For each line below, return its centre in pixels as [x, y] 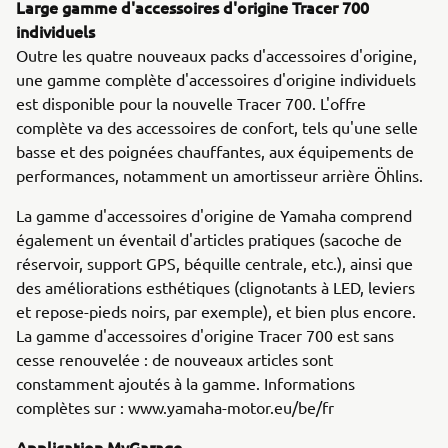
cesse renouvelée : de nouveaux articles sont [174, 359]
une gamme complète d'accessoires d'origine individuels [216, 79]
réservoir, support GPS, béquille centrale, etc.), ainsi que [214, 263]
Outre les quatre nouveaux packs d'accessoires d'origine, [216, 55]
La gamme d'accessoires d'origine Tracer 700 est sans [205, 335]
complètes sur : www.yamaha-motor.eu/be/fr [175, 407]
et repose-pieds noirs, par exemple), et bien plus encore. [216, 311]
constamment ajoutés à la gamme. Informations [185, 383]
